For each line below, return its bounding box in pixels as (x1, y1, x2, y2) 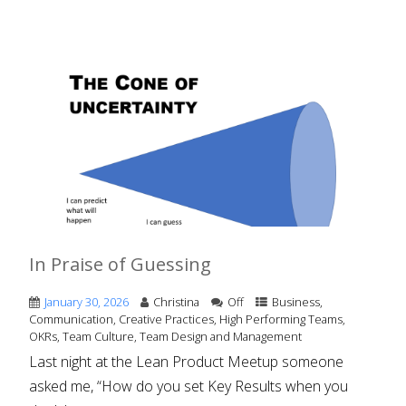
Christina (153, 294, 200, 311)
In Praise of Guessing (29, 252, 212, 277)
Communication (29, 311, 114, 328)
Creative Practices (119, 311, 215, 328)
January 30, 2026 (44, 294, 130, 311)
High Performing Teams (219, 311, 343, 328)
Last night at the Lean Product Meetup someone (29, 352, 344, 372)
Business (272, 294, 321, 311)
